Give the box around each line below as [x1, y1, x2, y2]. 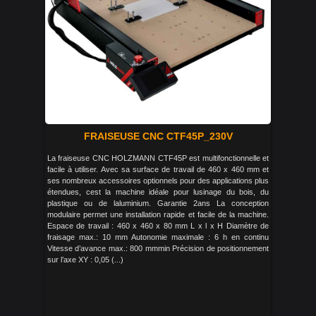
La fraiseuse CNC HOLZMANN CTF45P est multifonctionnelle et [47, 154, 269, 162]
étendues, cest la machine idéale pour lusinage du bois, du [47, 188, 269, 196]
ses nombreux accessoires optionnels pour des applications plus [47, 176, 269, 185]
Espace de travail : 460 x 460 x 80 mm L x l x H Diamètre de [47, 221, 269, 230]
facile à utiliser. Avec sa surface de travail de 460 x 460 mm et [47, 165, 269, 174]
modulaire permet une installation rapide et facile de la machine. [47, 210, 269, 219]
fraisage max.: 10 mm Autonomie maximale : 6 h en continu [47, 233, 269, 241]
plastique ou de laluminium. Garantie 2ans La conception [47, 199, 269, 207]
